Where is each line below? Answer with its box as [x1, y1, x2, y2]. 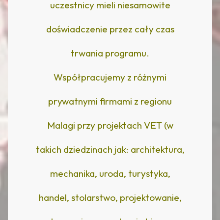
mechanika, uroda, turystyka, [50, 167, 170, 179]
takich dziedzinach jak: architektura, [35, 143, 185, 155]
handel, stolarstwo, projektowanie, [38, 191, 182, 203]
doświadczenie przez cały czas [46, 23, 174, 35]
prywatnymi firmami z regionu [48, 95, 172, 107]
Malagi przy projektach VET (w [47, 119, 173, 131]
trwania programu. [71, 47, 149, 59]
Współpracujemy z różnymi [54, 71, 166, 83]
